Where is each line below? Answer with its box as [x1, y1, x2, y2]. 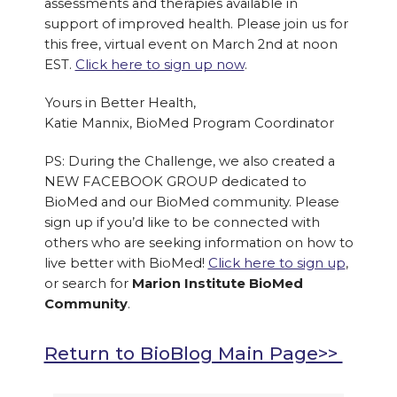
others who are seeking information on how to [43, 235, 354, 252]
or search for [43, 276, 132, 292]
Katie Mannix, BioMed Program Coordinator [43, 115, 334, 132]
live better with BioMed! [43, 255, 208, 272]
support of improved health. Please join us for [43, 16, 348, 33]
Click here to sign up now [74, 57, 245, 74]
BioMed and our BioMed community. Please [43, 194, 339, 211]
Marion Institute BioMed [131, 276, 303, 292]
